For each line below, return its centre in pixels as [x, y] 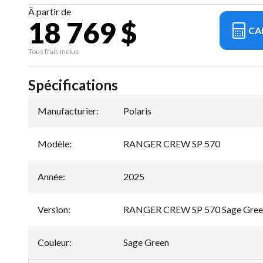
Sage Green [146, 242]
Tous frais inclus [53, 51]
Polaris [137, 111]
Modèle [53, 144]
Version [53, 209]
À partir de [50, 11]
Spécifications [73, 85]
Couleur [53, 242]
